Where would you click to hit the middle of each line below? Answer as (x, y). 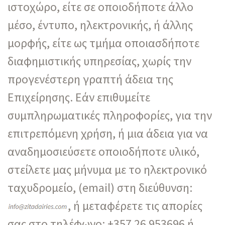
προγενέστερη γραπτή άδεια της (90, 79)
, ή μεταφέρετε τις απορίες (135, 205)
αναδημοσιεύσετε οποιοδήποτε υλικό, (103, 151)
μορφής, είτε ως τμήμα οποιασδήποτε (103, 43)
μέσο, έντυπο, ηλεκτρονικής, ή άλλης (100, 25)
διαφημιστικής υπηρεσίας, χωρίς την (99, 61)
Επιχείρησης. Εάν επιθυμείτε (79, 97)
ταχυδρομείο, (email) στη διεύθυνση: (100, 187)
